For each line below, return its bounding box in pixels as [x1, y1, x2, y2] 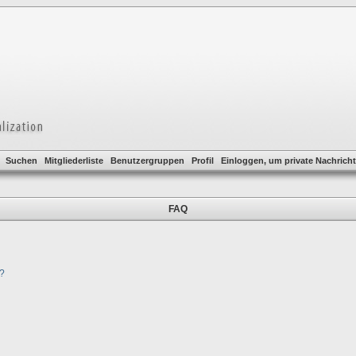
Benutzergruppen [110, 156, 184, 165]
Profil [191, 156, 214, 165]
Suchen [5, 156, 37, 165]
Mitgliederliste [44, 156, 103, 165]
